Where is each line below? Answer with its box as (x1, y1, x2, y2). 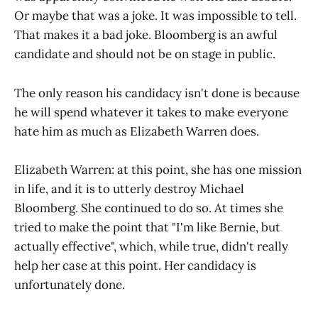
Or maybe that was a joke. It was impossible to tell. (14, 8, 297, 24)
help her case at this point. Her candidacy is (14, 257, 256, 273)
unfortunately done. (14, 276, 125, 292)
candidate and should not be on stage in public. (14, 46, 275, 62)
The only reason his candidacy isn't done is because (14, 84, 300, 101)
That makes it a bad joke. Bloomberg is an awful (14, 27, 278, 43)
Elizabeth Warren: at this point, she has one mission (14, 161, 302, 177)
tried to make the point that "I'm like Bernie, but (14, 219, 280, 235)
